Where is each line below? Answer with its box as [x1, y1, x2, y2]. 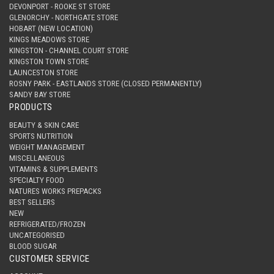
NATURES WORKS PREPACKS [9, 186, 102, 196]
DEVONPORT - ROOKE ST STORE [9, 2, 110, 12]
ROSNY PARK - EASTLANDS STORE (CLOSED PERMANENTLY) [9, 79, 202, 89]
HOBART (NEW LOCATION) [9, 24, 93, 34]
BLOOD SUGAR [9, 241, 57, 251]
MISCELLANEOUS [9, 153, 65, 163]
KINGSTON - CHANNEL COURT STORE [9, 46, 128, 56]
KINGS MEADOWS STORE [9, 35, 89, 45]
